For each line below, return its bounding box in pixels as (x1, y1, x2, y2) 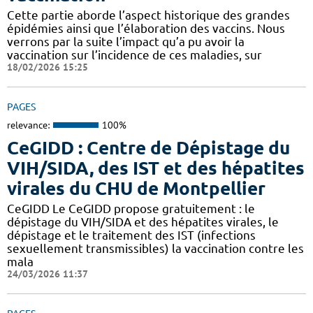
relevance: (7, 118, 50, 131)
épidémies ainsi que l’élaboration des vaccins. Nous (7, 21, 285, 35)
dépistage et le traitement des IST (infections (7, 228, 256, 242)
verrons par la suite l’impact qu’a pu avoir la (7, 34, 245, 48)
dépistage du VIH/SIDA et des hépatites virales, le (7, 215, 279, 229)
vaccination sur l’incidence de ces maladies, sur (7, 48, 262, 61)
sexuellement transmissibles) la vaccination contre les (7, 242, 304, 256)
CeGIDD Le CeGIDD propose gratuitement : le (7, 202, 255, 216)
